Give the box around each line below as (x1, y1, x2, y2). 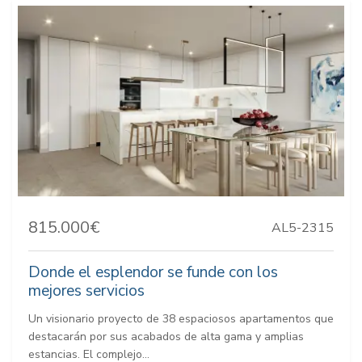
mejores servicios (28, 280, 145, 301)
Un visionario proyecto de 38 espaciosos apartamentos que (28, 310, 334, 326)
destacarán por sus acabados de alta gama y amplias (28, 328, 304, 344)
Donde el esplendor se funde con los (28, 261, 278, 283)
